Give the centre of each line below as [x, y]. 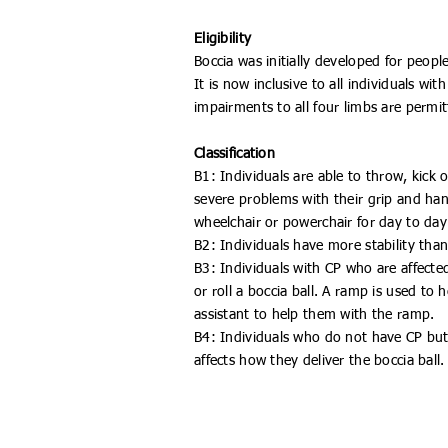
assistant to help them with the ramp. [314, 315]
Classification [234, 154]
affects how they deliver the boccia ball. [319, 361]
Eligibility [223, 39]
